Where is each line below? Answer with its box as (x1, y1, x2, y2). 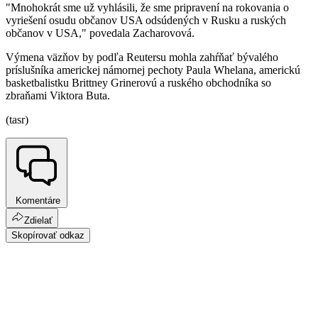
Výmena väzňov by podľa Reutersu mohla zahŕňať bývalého (6, 51, 278, 64)
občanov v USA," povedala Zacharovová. (6, 27, 194, 40)
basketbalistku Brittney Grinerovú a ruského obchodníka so (6, 77, 271, 89)
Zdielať (24, 215, 53, 226)
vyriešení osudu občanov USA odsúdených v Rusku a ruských (6, 14, 286, 27)
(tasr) (6, 114, 28, 126)
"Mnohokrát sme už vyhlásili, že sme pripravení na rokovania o (6, 1, 289, 14)
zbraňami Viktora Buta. (6, 89, 110, 102)
